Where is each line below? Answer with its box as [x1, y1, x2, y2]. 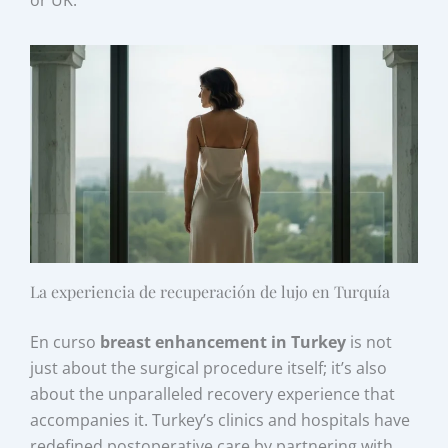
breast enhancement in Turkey [100, 331, 347, 354]
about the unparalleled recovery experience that [30, 383, 396, 406]
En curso [30, 331, 101, 354]
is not [346, 331, 393, 354]
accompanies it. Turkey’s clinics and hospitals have [30, 409, 411, 432]
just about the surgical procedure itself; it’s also [30, 357, 388, 380]
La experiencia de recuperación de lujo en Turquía [30, 281, 391, 303]
